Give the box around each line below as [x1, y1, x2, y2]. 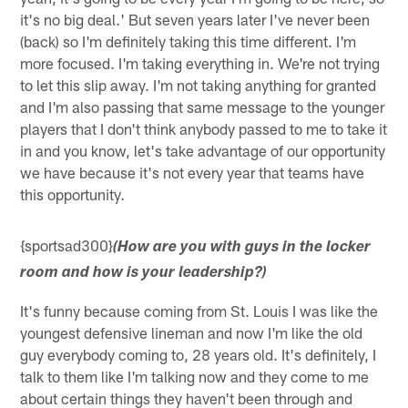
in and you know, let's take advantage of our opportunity [20, 140, 386, 159]
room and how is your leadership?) [20, 265, 268, 281]
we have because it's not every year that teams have [20, 162, 365, 181]
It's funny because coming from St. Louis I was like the [20, 301, 379, 320]
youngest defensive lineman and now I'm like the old [20, 322, 363, 342]
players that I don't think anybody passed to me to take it [20, 118, 388, 138]
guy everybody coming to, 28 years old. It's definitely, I [20, 344, 377, 363]
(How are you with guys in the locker [113, 240, 372, 256]
